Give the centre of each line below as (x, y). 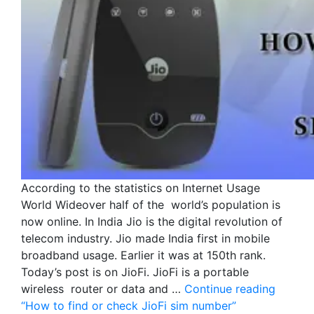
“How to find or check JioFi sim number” (129, 305)
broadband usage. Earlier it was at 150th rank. (143, 255)
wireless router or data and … (103, 288)
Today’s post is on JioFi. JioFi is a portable (135, 272)
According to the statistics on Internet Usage (141, 187)
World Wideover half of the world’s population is (151, 204)
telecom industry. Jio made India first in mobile (145, 238)
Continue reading (230, 288)
